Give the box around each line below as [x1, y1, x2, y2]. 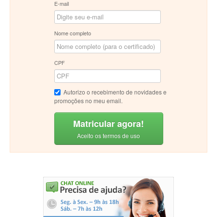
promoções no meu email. [54, 96, 123, 105]
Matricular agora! [73, 117, 144, 130]
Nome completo [54, 29, 91, 37]
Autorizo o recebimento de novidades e [63, 88, 167, 96]
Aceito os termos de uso [77, 131, 140, 140]
